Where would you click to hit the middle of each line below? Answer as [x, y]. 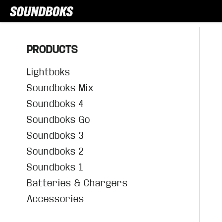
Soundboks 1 [55, 167]
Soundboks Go [59, 120]
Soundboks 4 [55, 104]
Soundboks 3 [55, 136]
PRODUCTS [53, 50]
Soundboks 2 [55, 151]
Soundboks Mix [60, 88]
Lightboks [49, 72]
